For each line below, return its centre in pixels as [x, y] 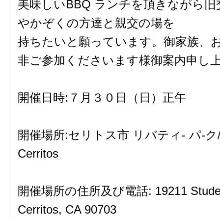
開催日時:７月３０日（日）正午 [102, 97]
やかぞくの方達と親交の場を [96, 23]
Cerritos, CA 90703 [67, 209]
